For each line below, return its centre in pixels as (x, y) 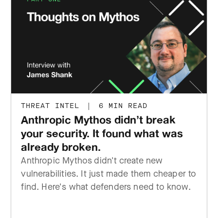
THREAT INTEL (53, 106)
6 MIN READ (121, 106)
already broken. (61, 147)
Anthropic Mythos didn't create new (92, 161)
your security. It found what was (102, 133)
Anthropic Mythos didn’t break (99, 119)
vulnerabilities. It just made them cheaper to (109, 174)
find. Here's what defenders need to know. (106, 187)
